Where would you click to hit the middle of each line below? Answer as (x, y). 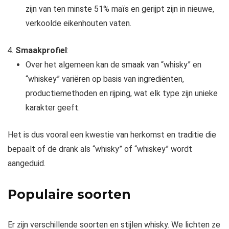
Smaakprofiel (41, 50)
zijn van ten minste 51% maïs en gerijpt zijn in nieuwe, (120, 9)
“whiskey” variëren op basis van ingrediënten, (105, 79)
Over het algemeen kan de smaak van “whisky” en (113, 64)
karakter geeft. (53, 107)
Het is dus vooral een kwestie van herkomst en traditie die (112, 134)
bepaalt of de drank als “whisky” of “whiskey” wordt (100, 149)
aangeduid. (27, 163)
